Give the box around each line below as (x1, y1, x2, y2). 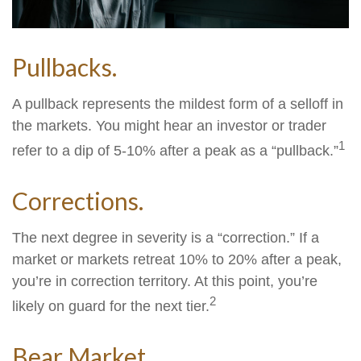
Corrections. (12, 186, 143, 216)
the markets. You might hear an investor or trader (12, 118, 326, 135)
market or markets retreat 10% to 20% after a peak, (12, 251, 342, 268)
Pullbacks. (12, 52, 117, 82)
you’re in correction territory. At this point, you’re (12, 273, 317, 290)
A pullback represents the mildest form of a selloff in (12, 96, 343, 113)
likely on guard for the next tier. (12, 298, 210, 315)
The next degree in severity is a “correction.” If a (12, 230, 319, 247)
